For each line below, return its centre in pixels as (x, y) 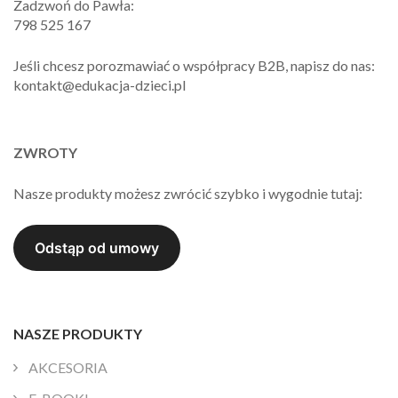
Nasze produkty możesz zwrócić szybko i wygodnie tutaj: (188, 194)
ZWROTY (45, 153)
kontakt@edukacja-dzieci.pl (99, 85)
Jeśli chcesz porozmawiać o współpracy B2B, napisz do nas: (194, 66)
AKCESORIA (68, 367)
